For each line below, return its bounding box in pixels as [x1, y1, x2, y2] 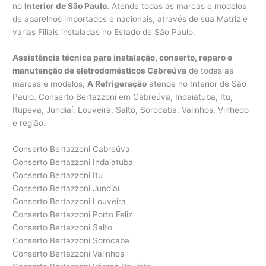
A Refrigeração [87, 79, 147, 89]
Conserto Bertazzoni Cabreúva [12, 144, 131, 154]
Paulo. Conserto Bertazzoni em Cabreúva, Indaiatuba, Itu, [12, 92, 233, 102]
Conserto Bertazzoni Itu [12, 170, 103, 180]
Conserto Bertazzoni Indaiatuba [12, 157, 134, 167]
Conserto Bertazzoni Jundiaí [12, 183, 120, 194]
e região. [12, 118, 46, 128]
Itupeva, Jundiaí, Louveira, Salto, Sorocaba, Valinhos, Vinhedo [12, 105, 249, 115]
